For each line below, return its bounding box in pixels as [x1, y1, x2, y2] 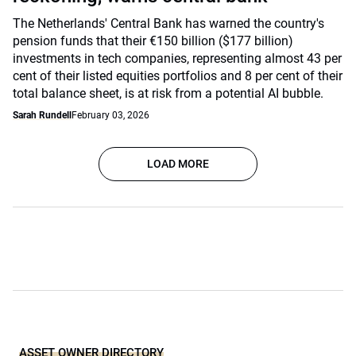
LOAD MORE [147, 157, 209, 170]
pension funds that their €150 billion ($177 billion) [13, 33, 293, 48]
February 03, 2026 [72, 110, 149, 121]
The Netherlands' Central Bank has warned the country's [13, 16, 324, 31]
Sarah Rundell [13, 110, 72, 121]
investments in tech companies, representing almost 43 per [13, 51, 342, 66]
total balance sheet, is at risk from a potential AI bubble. [13, 86, 323, 101]
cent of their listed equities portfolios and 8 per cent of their [13, 68, 342, 83]
